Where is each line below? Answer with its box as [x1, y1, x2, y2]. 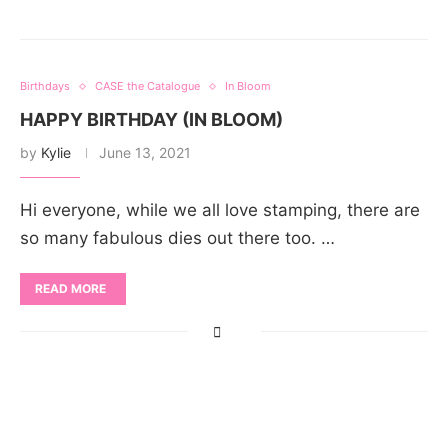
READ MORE [35, 281, 106, 297]
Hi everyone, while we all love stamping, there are [20, 200, 420, 221]
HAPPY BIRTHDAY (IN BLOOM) [20, 109, 283, 131]
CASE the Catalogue [95, 79, 200, 94]
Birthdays [20, 79, 70, 94]
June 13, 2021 [99, 144, 191, 162]
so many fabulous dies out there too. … [20, 228, 335, 249]
